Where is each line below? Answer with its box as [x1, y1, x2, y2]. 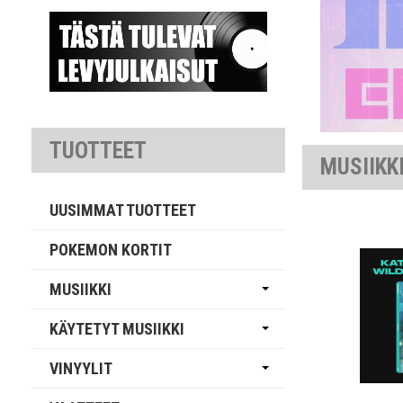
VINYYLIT [49, 359, 113, 379]
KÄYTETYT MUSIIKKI [49, 319, 185, 339]
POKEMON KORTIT [49, 240, 173, 260]
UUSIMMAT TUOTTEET [49, 201, 197, 220]
